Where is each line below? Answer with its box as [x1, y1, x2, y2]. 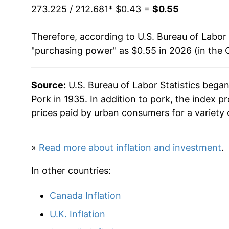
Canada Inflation [49, 190, 121, 201]
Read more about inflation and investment [38, 142, 221, 153]
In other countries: [31, 165, 111, 176]
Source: [31, 79, 66, 90]
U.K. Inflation [49, 208, 105, 219]
